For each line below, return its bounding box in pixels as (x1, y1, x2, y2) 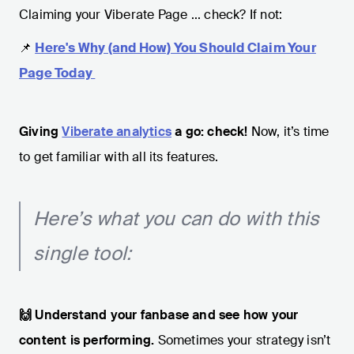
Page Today (19, 65, 96, 82)
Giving (19, 123, 62, 141)
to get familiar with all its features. (19, 149, 219, 166)
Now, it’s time (247, 123, 330, 141)
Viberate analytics (62, 123, 172, 141)
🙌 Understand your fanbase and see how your (19, 307, 299, 324)
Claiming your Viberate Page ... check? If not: (19, 6, 283, 24)
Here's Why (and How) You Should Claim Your (35, 40, 316, 57)
